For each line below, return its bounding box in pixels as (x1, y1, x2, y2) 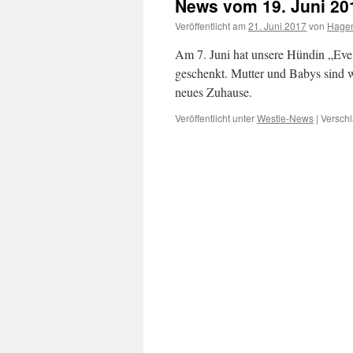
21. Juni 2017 (248, 19, 307, 32)
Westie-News (257, 111, 314, 124)
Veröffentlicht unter (175, 111, 255, 124)
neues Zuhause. (175, 84, 252, 100)
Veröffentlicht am (175, 19, 246, 32)
